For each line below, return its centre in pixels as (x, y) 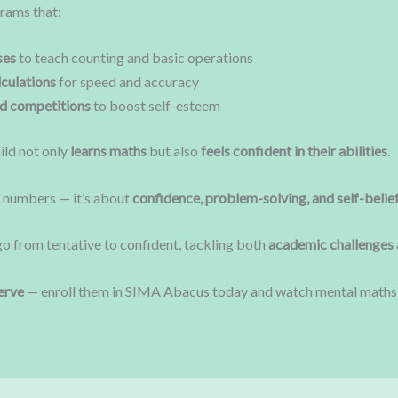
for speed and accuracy (127, 82)
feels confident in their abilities (294, 151)
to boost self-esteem (155, 106)
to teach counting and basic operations (134, 58)
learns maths (108, 151)
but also (173, 151)
